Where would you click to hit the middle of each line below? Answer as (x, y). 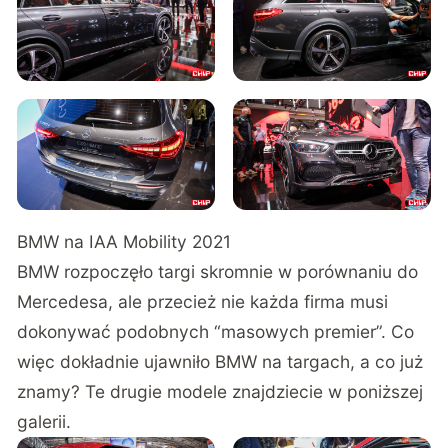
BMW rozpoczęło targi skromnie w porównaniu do (218, 272)
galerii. (44, 422)
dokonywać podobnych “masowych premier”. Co (216, 332)
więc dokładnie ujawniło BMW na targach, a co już (220, 362)
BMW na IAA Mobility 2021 (124, 242)
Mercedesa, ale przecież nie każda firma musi (203, 302)
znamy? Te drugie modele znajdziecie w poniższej (220, 392)
